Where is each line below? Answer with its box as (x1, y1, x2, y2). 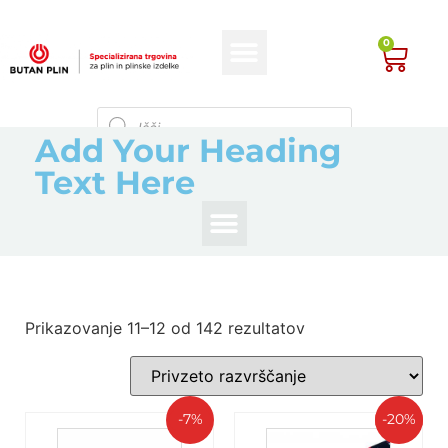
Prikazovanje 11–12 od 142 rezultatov (25, 318, 305, 338)
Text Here (35, 160, 195, 209)
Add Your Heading (35, 128, 341, 177)
